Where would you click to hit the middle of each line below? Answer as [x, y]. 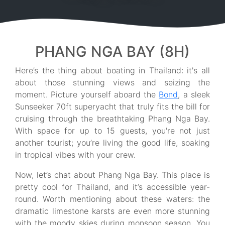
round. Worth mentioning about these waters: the [113, 199]
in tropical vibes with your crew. [75, 155]
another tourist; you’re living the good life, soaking [113, 143]
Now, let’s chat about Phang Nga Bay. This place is [113, 175]
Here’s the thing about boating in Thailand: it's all [113, 70]
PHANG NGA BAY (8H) [113, 51]
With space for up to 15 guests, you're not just [113, 131]
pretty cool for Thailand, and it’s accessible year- [113, 187]
